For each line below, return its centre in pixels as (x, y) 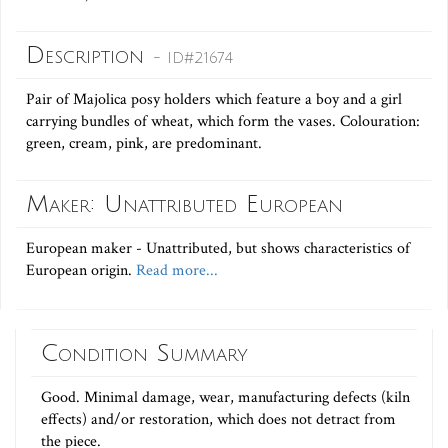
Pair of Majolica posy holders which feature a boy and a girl (214, 100)
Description (89, 55)
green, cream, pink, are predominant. (144, 144)
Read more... (175, 271)
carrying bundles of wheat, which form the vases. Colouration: (223, 122)
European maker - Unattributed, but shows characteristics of (218, 249)
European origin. (79, 271)
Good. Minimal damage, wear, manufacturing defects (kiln (225, 398)
